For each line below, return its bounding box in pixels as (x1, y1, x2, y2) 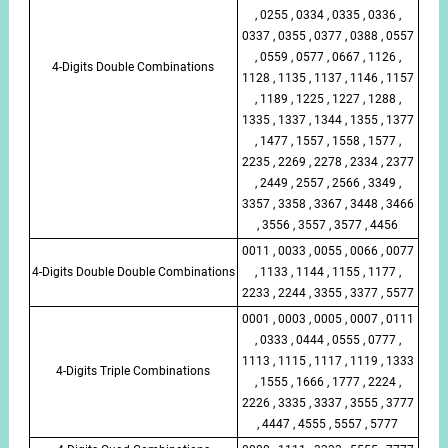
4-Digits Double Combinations (52, 59, 215, 74)
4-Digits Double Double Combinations (31, 264, 235, 279)
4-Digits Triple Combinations (56, 363, 211, 378)
